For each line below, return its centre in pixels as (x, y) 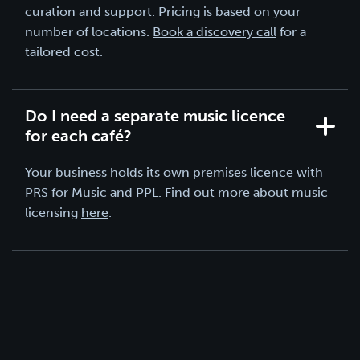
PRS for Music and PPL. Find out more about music (176, 192)
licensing (53, 212)
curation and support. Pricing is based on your (163, 11)
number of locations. (89, 31)
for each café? (78, 135)
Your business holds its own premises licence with (174, 172)
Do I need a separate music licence (155, 115)
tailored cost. (64, 51)
